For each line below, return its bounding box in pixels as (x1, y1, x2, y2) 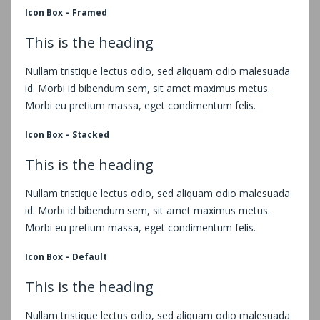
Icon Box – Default (25, 250, 107, 263)
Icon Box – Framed (25, 6, 107, 19)
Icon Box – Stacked (25, 128, 109, 141)
